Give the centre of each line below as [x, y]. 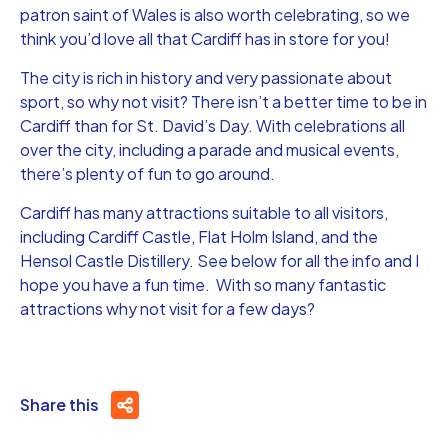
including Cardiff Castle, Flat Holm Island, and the [199, 236]
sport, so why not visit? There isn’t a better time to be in [223, 101]
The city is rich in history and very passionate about [206, 77]
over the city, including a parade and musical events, [209, 149]
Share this [59, 404]
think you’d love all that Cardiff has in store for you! [205, 38]
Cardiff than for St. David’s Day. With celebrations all [212, 125]
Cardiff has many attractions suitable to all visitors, [204, 212]
